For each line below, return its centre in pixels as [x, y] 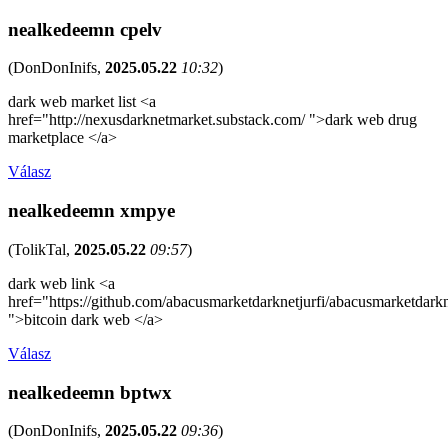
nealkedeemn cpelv [85, 29]
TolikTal [39, 249]
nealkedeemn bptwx [90, 392]
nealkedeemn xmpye [91, 211]
